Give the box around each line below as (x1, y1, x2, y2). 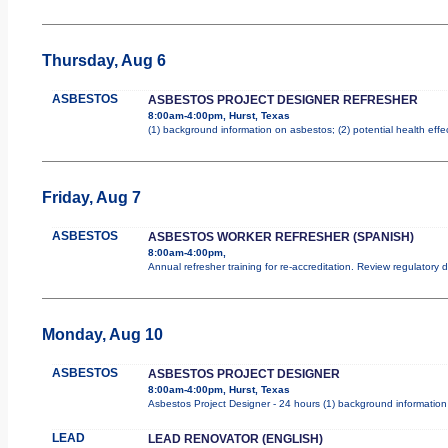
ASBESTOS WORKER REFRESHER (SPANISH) (147, 229, 414, 244)
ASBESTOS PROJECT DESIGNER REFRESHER (147, 92, 418, 107)
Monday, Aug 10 (41, 325, 163, 343)
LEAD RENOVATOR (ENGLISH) (147, 431, 323, 446)
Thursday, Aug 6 (41, 51, 166, 69)
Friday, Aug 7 (41, 188, 141, 206)
